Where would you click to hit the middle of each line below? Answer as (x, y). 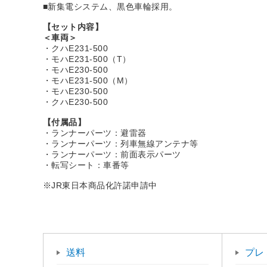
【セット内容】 (73, 27)
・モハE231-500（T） (87, 59)
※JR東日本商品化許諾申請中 (100, 186)
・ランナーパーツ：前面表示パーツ (112, 155)
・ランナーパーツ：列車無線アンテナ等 (121, 144)
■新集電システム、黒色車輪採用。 (110, 7)
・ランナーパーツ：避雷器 (95, 133)
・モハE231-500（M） (88, 81)
